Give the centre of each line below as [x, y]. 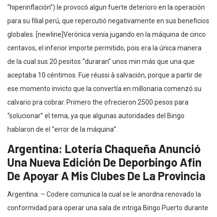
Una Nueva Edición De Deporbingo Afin [104, 162]
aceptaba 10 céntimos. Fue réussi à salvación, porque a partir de [105, 75]
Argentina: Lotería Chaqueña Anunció [104, 148]
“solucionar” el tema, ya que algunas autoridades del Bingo [96, 116]
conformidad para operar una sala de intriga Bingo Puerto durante [108, 208]
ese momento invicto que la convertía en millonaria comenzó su [104, 88]
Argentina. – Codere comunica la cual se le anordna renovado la [104, 194]
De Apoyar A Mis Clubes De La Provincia [106, 175]
